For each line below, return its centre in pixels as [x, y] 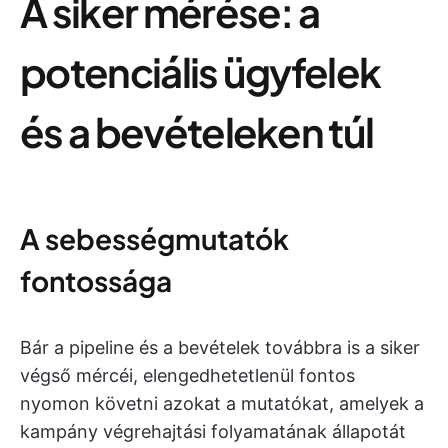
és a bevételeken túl [197, 131]
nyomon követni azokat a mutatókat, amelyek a [222, 403]
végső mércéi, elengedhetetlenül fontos [187, 375]
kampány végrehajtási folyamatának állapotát [213, 431]
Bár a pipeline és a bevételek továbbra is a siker [220, 347]
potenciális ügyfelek [200, 71]
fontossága [96, 280]
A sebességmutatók [154, 238]
